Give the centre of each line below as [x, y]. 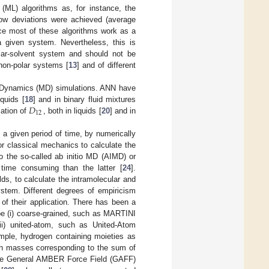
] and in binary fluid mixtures [84, 99]
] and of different [106, 65]
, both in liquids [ [72, 110]
